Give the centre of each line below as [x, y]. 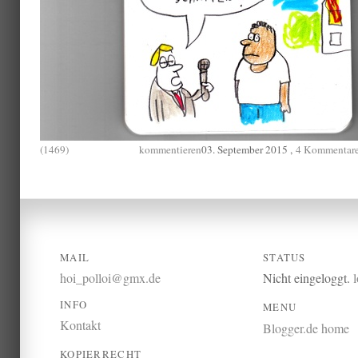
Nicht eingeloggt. [308, 278]
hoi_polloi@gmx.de [110, 278]
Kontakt [80, 325]
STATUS [284, 257]
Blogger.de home [306, 328]
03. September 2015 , [249, 149]
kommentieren [170, 149]
